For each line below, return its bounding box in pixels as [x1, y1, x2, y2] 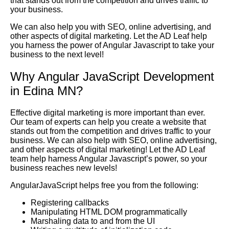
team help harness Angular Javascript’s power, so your [10, 154, 207, 163]
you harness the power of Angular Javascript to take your [10, 41, 214, 50]
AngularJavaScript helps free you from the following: [10, 180, 198, 190]
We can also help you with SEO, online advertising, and [10, 22, 211, 32]
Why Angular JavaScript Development [10, 69, 214, 83]
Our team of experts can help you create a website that [10, 117, 206, 126]
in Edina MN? [10, 83, 83, 98]
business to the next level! [10, 50, 104, 59]
